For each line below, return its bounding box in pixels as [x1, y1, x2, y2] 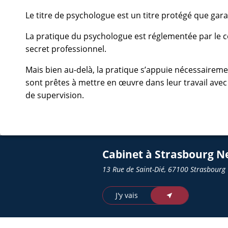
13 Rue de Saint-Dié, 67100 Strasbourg [102, 164, 225, 174]
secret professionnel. [25, 43, 106, 54]
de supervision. [25, 90, 84, 101]
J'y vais [116, 190, 138, 200]
